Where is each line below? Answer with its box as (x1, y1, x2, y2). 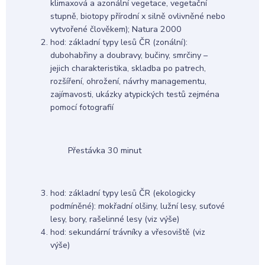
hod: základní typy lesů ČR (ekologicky (50, 188, 195, 199)
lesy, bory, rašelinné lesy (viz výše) (50, 214, 179, 225)
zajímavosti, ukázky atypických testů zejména (50, 89, 219, 101)
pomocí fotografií (50, 102, 114, 114)
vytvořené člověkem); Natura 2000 (50, 24, 182, 35)
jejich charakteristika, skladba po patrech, (50, 63, 206, 75)
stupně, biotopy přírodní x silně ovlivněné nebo (50, 11, 225, 22)
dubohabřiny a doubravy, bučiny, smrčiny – (50, 50, 208, 62)
